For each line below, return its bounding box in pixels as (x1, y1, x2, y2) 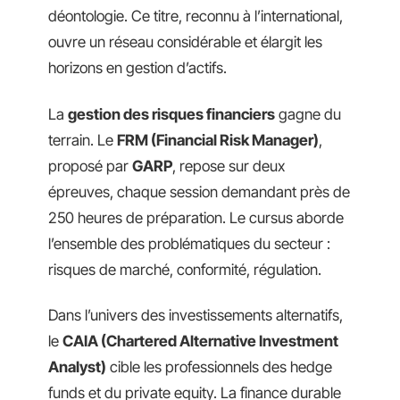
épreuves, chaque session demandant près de (48, 182, 350, 201)
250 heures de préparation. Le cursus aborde (48, 208, 344, 227)
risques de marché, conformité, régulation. (48, 260, 321, 279)
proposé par (48, 156, 132, 175)
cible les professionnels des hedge (106, 358, 332, 377)
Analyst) (48, 358, 106, 377)
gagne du (275, 104, 341, 123)
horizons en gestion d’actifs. (48, 59, 227, 78)
